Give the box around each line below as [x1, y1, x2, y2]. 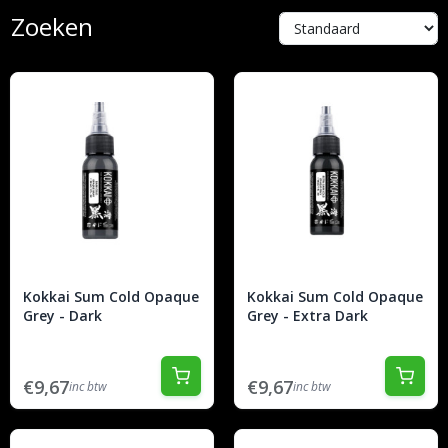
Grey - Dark [23, 305, 102, 325]
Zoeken [10, 9, 93, 43]
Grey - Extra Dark [247, 305, 368, 325]
